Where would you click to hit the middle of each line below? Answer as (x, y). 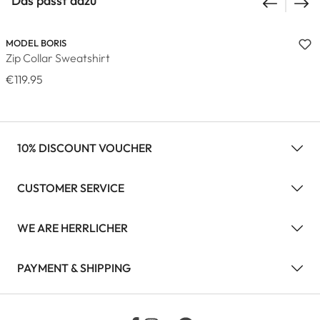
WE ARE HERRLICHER (72, 227)
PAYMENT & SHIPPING (74, 267)
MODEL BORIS (36, 43)
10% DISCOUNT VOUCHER (85, 147)
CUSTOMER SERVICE (71, 187)
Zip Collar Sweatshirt (58, 58)
